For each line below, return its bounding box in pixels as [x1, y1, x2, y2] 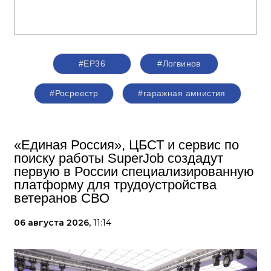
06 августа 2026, [14, 217, 93, 229]
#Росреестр [50, 88, 99, 99]
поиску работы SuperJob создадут [14, 151, 223, 166]
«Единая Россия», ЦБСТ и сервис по [14, 137, 239, 153]
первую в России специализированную [14, 164, 254, 180]
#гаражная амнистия [138, 88, 226, 99]
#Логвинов [157, 59, 201, 69]
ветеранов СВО [14, 191, 109, 206]
